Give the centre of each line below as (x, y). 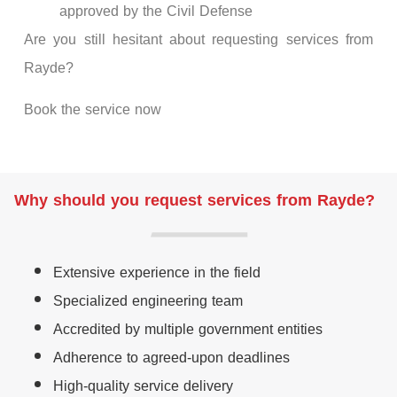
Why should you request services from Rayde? (195, 200)
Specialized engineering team (148, 300)
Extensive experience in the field (157, 272)
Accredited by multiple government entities (188, 329)
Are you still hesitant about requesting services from (198, 40)
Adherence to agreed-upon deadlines (171, 357)
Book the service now (93, 109)
